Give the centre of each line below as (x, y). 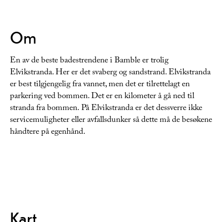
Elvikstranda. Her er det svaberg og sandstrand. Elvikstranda (110, 73)
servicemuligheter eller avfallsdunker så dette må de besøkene (111, 121)
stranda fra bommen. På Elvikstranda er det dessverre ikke (106, 109)
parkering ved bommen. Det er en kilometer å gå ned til (102, 97)
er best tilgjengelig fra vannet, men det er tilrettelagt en (100, 85)
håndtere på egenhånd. (49, 133)
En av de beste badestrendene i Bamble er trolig (89, 61)
